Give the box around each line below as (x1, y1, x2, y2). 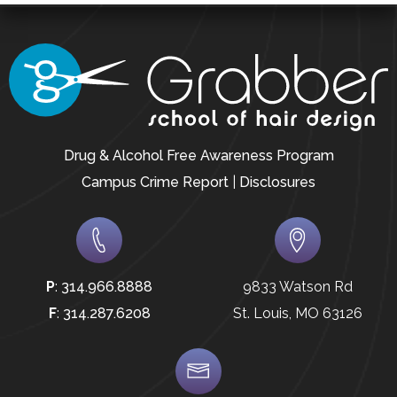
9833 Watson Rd (243, 277, 353, 295)
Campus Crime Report (82, 173, 229, 191)
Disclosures (239, 173, 315, 191)
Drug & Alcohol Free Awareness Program (63, 146, 334, 164)
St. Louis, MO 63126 (233, 304, 362, 322)
